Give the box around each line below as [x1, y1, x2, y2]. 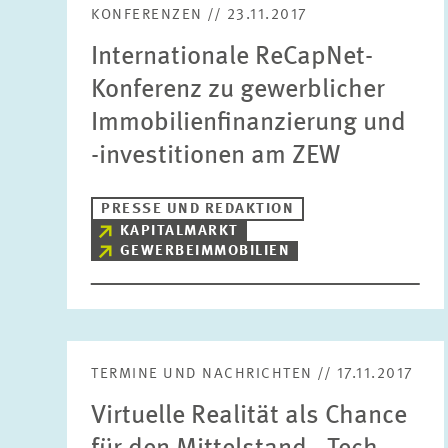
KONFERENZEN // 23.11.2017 [91, 8, 308, 23]
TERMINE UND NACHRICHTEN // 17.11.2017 [91, 367, 414, 382]
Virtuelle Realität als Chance [91, 403, 408, 429]
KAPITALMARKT [119, 224, 239, 239]
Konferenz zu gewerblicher [91, 77, 386, 103]
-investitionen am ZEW [91, 143, 341, 169]
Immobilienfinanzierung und [91, 110, 407, 136]
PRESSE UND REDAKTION [101, 202, 295, 217]
